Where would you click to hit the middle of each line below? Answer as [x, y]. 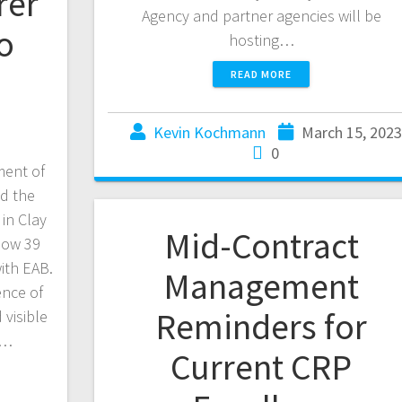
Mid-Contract [261, 246]
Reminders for [262, 327]
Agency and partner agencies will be [261, 16]
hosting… [261, 40]
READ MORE [262, 74]
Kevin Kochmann [209, 133]
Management [262, 287]
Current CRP [262, 367]
